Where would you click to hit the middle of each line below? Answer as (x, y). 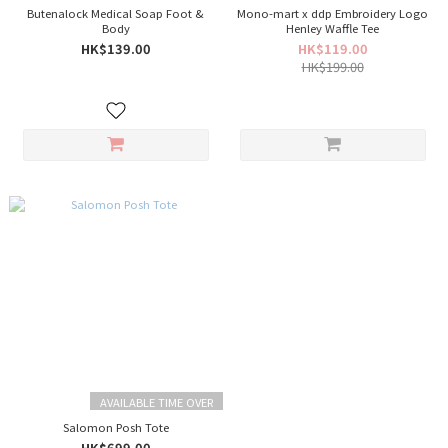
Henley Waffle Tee (332, 28)
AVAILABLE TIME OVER (156, 402)
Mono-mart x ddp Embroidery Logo (332, 13)
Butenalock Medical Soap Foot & (115, 13)
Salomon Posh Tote (115, 427)
